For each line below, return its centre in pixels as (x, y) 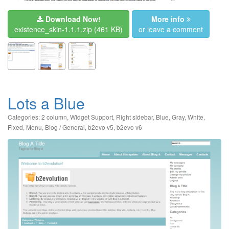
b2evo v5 (101, 127)
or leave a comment (171, 29)
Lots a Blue (46, 103)
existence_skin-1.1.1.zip (54, 29)
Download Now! (73, 19)
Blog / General (65, 127)
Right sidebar (134, 117)
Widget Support (91, 117)
